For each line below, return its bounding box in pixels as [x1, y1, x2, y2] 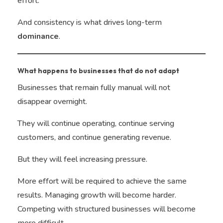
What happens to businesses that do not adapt [17, 66, 179, 76]
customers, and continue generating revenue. [17, 132, 171, 143]
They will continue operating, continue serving [17, 118, 174, 129]
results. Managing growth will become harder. [17, 190, 176, 201]
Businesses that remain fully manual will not [17, 82, 170, 94]
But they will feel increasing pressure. [17, 154, 147, 165]
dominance [17, 31, 59, 42]
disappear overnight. [17, 96, 87, 108]
